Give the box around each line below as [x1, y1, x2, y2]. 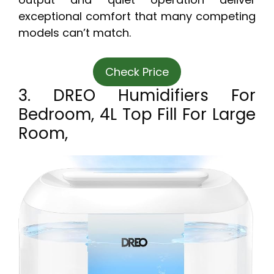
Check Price [105, 64, 169, 80]
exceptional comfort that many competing [18, 9, 256, 24]
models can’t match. [18, 25, 131, 41]
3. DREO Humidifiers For [18, 84, 256, 107]
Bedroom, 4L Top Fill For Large [18, 103, 256, 126]
